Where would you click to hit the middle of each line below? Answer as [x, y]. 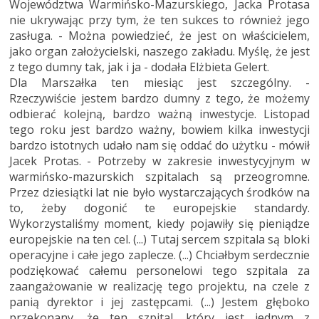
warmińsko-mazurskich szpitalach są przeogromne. [159, 176]
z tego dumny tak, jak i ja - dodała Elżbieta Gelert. [139, 67]
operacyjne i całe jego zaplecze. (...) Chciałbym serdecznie [159, 255]
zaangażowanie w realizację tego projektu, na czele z [159, 286]
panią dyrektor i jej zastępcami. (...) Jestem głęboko [159, 302]
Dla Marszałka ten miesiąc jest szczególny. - [159, 82]
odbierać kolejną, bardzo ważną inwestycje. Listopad [159, 114]
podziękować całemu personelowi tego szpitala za [159, 270]
